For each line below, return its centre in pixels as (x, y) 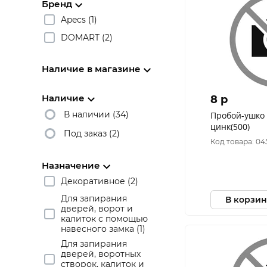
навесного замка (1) (103, 229)
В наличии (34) (96, 114)
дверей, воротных (101, 254)
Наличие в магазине (91, 69)
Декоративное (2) (100, 181)
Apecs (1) (79, 19)
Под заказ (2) (92, 133)
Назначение (71, 165)
